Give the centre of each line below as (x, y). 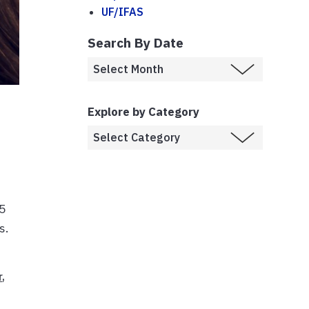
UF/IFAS (122, 11)
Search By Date (136, 42)
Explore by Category (143, 111)
